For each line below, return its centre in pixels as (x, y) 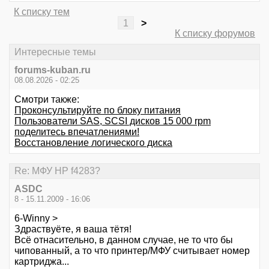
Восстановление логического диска (93, 142)
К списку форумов (215, 34)
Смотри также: (47, 99)
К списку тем (42, 12)
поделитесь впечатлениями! (77, 131)
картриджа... (42, 262)
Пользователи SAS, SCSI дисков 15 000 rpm (113, 121)
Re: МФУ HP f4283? (57, 171)
